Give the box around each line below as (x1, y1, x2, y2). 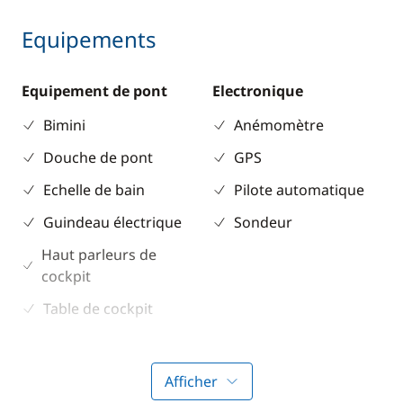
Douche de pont (43, 148, 153, 167)
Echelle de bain (43, 180, 145, 200)
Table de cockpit (43, 299, 153, 318)
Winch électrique (43, 331, 157, 351)
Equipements (22, 24, 157, 54)
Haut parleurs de (41, 245, 157, 264)
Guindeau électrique (43, 212, 182, 232)
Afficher (164, 372, 218, 391)
